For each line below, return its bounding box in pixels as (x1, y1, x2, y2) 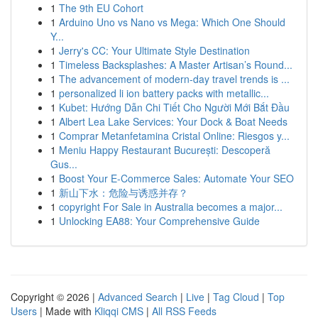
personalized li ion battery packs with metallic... (59, 86, 269, 100)
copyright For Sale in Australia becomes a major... (59, 199, 283, 214)
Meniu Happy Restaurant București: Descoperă (59, 143, 270, 157)
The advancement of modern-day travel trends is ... (59, 72, 290, 86)
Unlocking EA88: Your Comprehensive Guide (59, 214, 260, 228)
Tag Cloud (213, 290, 259, 304)
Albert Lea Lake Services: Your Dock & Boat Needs (59, 114, 287, 128)
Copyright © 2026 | (11, 290, 98, 304)
